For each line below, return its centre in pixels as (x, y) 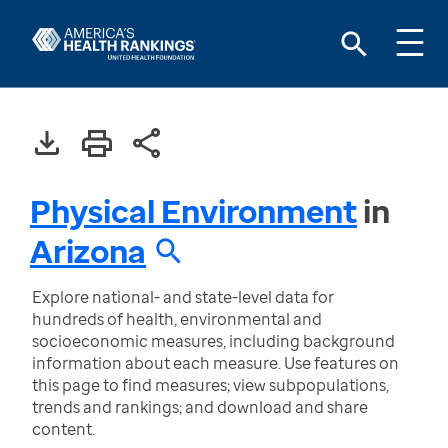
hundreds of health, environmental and (177, 319)
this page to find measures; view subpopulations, (210, 385)
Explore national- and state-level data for (183, 297)
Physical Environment (193, 210)
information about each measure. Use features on (215, 363)
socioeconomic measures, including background (213, 341)
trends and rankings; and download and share (200, 407)
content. (63, 429)
